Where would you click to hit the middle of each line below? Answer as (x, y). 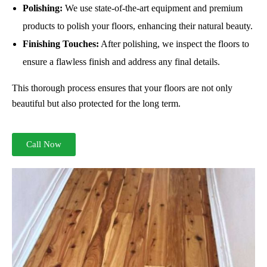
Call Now (44, 144)
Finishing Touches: (60, 44)
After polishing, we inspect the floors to (174, 44)
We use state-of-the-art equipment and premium (152, 8)
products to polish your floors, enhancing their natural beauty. (137, 26)
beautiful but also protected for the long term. (96, 103)
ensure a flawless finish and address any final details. (121, 61)
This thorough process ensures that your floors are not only (122, 88)
